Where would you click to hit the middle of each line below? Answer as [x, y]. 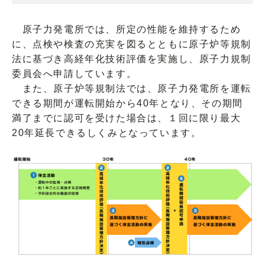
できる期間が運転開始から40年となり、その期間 [127, 103]
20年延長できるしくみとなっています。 [107, 133]
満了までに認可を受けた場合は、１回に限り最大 [127, 118]
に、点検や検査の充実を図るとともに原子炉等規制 [132, 44]
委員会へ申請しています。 [75, 74]
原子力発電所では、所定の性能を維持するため [127, 29]
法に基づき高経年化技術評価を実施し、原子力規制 [132, 59]
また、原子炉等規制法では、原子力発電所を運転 [132, 88]
